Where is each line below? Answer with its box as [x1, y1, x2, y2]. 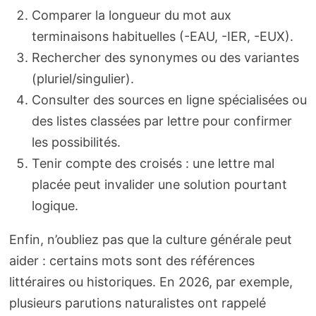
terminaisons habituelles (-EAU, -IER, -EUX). [31, 29, 293, 44]
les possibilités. [31, 135, 121, 150]
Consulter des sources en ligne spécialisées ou [31, 92, 307, 108]
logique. [31, 198, 78, 214]
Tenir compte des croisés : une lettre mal [31, 156, 274, 171]
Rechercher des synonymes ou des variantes [31, 50, 299, 66]
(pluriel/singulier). [31, 71, 134, 87]
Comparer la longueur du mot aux [31, 8, 231, 23]
